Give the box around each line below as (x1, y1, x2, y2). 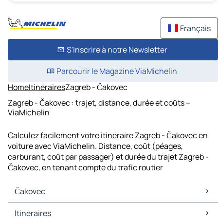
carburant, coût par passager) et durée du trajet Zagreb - (8, 151, 209, 163)
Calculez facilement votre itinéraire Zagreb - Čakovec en (8, 130, 208, 141)
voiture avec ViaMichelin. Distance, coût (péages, (8, 141, 183, 152)
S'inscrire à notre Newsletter (66, 44, 167, 55)
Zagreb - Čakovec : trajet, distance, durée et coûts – (8, 97, 190, 108)
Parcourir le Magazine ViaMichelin (56, 66, 177, 76)
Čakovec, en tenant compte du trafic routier (8, 162, 163, 173)
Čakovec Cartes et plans (10, 202, 95, 214)
